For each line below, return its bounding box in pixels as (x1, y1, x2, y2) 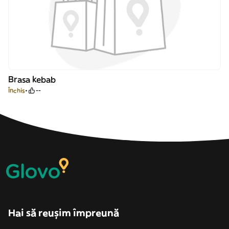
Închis (8, 86, 25, 94)
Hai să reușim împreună (8, 207, 119, 219)
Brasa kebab (8, 74, 56, 84)
